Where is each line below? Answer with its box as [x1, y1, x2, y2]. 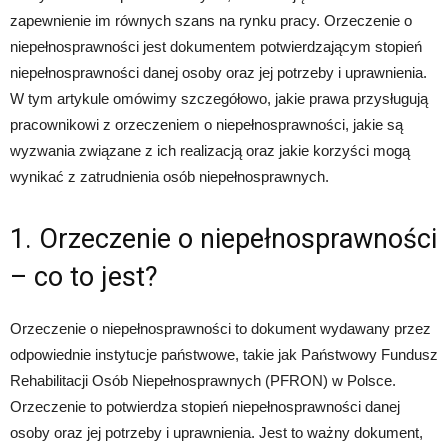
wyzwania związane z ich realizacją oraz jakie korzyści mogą [10, 142, 410, 160]
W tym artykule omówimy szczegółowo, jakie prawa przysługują [10, 90, 428, 108]
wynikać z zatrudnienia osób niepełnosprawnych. [10, 168, 329, 186]
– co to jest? [10, 261, 158, 294]
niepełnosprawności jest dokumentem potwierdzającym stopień [10, 38, 422, 56]
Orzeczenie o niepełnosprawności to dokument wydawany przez [10, 320, 431, 338]
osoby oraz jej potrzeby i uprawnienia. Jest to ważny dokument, [10, 424, 423, 442]
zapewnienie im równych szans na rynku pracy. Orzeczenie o [10, 12, 412, 30]
